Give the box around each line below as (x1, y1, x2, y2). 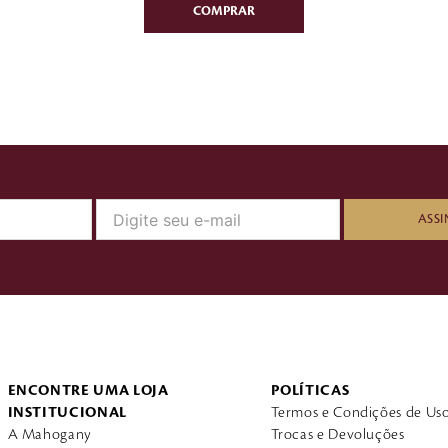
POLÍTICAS (270, 382, 350, 399)
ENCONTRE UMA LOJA (7, 382, 169, 399)
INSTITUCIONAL (7, 404, 127, 421)
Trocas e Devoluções (270, 426, 405, 443)
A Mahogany (7, 426, 92, 443)
